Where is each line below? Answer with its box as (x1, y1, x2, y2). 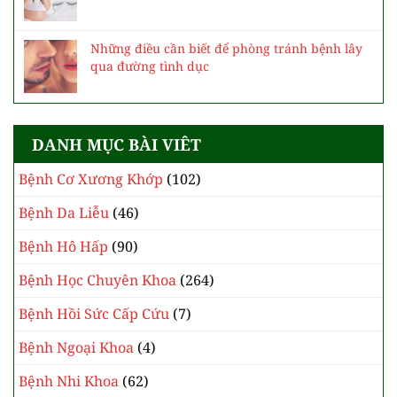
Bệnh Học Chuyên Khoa (19, 270, 176, 291)
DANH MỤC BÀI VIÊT (32, 134, 201, 156)
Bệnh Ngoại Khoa (19, 338, 134, 358)
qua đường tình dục (90, 58, 209, 75)
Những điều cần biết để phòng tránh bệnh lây (90, 40, 362, 58)
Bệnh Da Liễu (19, 203, 109, 223)
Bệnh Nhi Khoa (19, 371, 119, 392)
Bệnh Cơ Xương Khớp (19, 169, 163, 190)
